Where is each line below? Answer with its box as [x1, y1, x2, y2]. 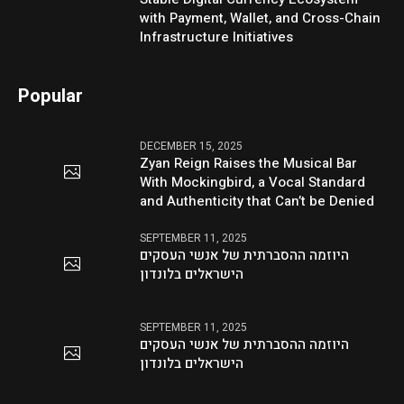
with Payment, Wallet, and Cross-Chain [140, 7, 381, 28]
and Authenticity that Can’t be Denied [140, 190, 375, 211]
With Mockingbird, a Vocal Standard [140, 171, 366, 192]
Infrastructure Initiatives [140, 26, 294, 47]
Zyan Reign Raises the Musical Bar [140, 152, 358, 173]
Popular [18, 82, 84, 109]
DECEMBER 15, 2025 [140, 137, 243, 154]
